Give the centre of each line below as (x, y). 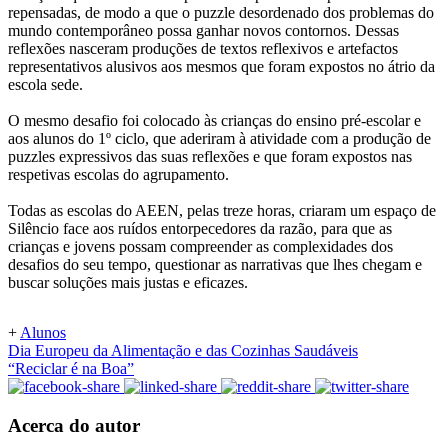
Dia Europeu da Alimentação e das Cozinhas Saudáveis (183, 351)
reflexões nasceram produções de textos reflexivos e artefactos (203, 49)
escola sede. (45, 85)
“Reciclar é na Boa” (71, 369)
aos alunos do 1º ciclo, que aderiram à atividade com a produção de (219, 139)
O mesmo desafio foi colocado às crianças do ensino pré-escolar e (214, 121)
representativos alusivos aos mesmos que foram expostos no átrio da (221, 67)
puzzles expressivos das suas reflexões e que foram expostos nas (210, 157)
